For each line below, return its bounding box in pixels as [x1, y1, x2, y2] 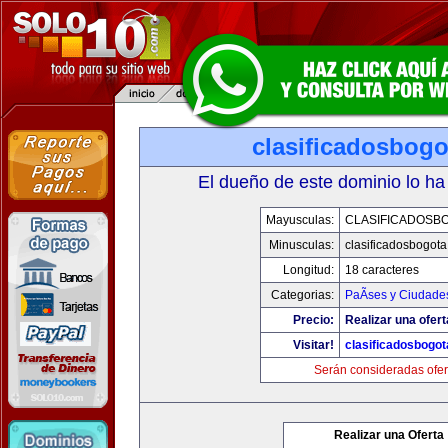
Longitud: [282, 263, 334, 277]
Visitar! [292, 338, 334, 352]
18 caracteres [344, 263, 419, 277]
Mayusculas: [265, 213, 334, 227]
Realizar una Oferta [334, 428, 444, 442]
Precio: [292, 313, 334, 327]
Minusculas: [268, 238, 334, 252]
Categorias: [270, 288, 334, 302]
